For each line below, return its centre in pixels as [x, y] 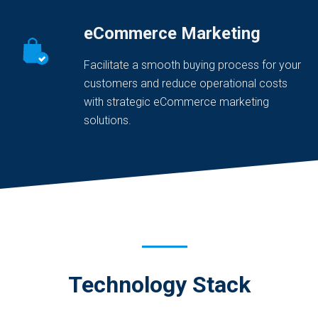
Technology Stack [159, 285]
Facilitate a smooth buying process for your [192, 65]
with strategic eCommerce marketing [176, 102]
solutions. [108, 120]
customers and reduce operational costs [186, 83]
